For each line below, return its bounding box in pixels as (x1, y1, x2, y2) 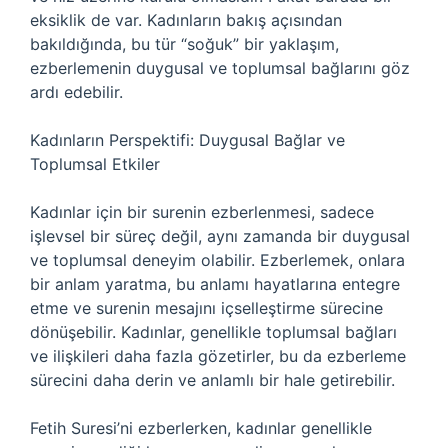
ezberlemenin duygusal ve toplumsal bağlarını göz (30, 58, 410, 78)
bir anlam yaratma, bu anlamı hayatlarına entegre (30, 274, 400, 294)
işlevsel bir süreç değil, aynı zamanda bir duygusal (30, 226, 410, 246)
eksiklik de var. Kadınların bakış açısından (30, 10, 342, 30)
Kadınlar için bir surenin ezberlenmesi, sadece (30, 202, 374, 222)
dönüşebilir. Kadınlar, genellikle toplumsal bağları (30, 322, 397, 342)
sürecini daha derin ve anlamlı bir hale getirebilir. (30, 370, 395, 390)
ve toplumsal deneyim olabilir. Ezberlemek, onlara (30, 250, 405, 270)
